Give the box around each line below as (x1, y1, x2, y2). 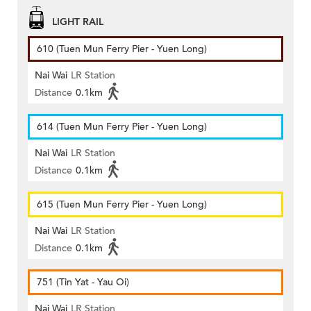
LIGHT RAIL (52, 15, 103, 28)
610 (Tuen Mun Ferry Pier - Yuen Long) (37, 42, 207, 56)
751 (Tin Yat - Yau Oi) (37, 275, 129, 289)
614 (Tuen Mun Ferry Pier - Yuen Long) (37, 119, 207, 133)
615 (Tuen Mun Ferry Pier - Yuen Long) (37, 197, 207, 211)
